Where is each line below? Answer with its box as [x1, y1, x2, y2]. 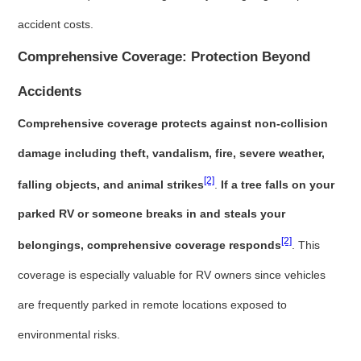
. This [292, 239, 321, 252]
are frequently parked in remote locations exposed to [18, 298, 288, 312]
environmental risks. [18, 328, 121, 342]
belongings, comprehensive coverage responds [18, 239, 282, 252]
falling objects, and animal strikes [18, 177, 205, 191]
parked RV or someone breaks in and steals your [18, 207, 286, 221]
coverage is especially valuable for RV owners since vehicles [18, 268, 326, 282]
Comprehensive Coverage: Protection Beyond [18, 48, 311, 64]
